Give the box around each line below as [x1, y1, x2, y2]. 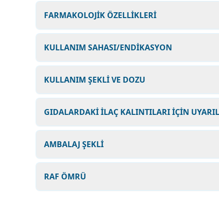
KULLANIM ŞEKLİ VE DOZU [44, 74, 145, 85]
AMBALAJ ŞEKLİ [44, 139, 104, 150]
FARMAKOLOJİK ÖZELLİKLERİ [44, 10, 156, 21]
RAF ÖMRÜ [44, 171, 86, 182]
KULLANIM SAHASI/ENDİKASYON [44, 42, 172, 53]
